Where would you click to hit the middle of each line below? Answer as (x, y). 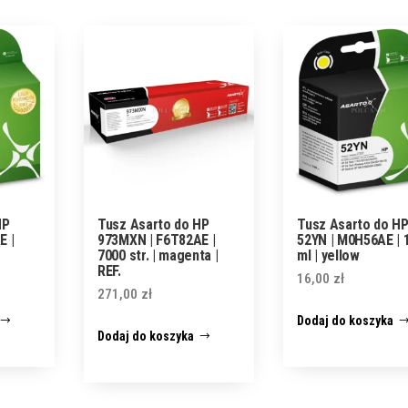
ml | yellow (328, 255)
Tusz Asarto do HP (153, 224)
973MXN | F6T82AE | (157, 240)
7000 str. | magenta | (158, 255)
